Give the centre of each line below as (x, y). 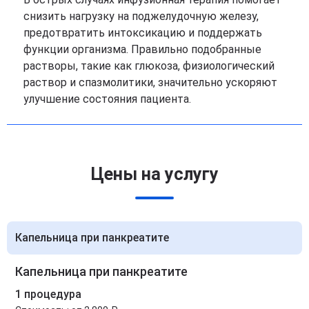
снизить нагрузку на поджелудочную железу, (141, 16)
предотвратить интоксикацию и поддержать (143, 32)
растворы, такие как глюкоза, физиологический (149, 66)
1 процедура (48, 294)
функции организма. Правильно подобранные (142, 49)
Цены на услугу (154, 174)
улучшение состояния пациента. (107, 99)
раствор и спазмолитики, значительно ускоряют (150, 82)
